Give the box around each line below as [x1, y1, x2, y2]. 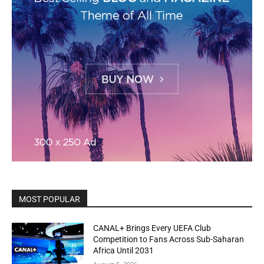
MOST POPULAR [19, 194, 80, 204]
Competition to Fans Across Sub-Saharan [93, 235, 245, 245]
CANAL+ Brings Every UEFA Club [93, 223, 212, 233]
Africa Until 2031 [93, 246, 154, 256]
